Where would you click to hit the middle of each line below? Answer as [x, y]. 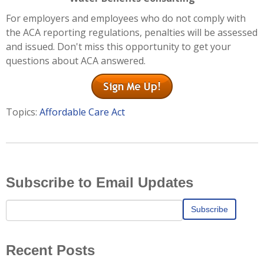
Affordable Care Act [82, 112]
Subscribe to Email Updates [100, 182]
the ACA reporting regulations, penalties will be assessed [132, 32]
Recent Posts [50, 250]
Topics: [23, 112]
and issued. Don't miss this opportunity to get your [118, 46]
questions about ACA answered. [76, 60]
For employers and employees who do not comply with [126, 18]
